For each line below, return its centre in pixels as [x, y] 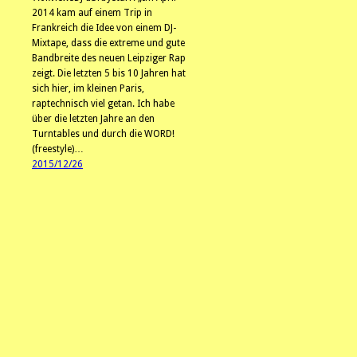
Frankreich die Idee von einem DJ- [104, 27]
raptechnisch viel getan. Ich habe [103, 103]
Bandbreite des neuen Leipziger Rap [109, 58]
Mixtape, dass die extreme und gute [108, 43]
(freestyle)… [58, 149]
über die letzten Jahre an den [93, 118]
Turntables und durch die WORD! [103, 133]
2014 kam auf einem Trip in [92, 12]
